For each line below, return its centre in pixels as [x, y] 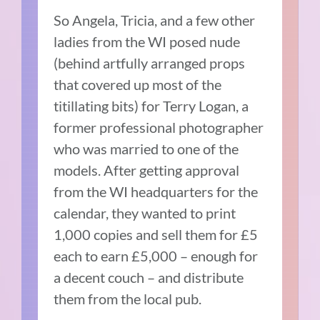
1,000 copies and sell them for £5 [156, 234]
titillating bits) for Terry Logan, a [151, 105]
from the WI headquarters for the [156, 191]
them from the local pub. [129, 298]
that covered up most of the [138, 84]
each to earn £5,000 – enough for [156, 255]
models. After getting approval [147, 170]
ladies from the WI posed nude [147, 41]
